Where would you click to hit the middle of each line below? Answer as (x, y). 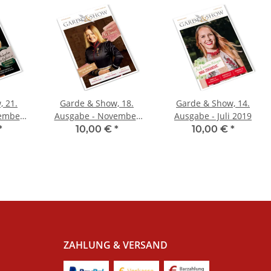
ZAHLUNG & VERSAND (115, 245)
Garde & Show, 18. (97, 103)
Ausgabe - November (97, 116)
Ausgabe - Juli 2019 (213, 116)
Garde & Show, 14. (213, 103)
